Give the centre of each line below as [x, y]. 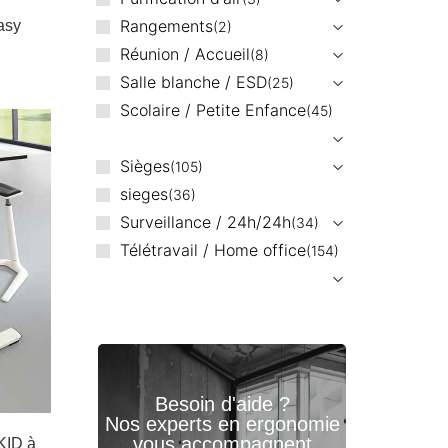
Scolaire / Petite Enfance [212, 109]
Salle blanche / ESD [193, 81]
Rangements [166, 25]
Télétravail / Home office [212, 249]
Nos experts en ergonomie [222, 423]
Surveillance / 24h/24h [205, 221]
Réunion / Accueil [184, 53]
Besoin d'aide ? [222, 403]
